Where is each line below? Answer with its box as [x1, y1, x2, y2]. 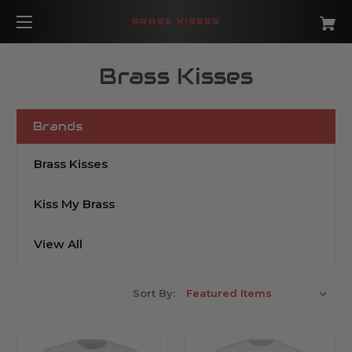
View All [34, 236, 82, 251]
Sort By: [133, 286, 175, 299]
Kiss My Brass [34, 196, 115, 211]
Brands [33, 118, 83, 134]
